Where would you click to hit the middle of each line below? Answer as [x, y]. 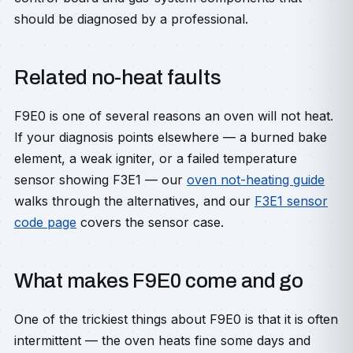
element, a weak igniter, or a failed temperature [156, 158]
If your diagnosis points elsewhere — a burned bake [171, 137]
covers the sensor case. [150, 222]
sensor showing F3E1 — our [100, 180]
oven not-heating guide [256, 180]
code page [45, 222]
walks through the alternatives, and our [134, 201]
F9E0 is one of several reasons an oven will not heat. [174, 116]
